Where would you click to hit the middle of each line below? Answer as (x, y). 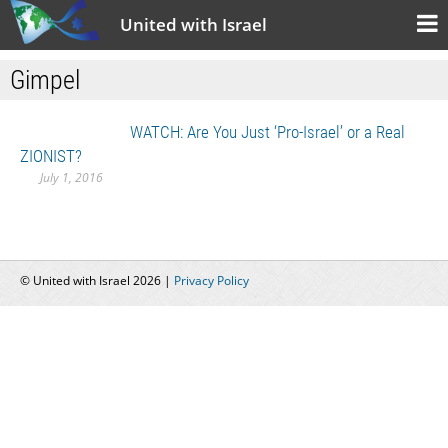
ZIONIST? (51, 156)
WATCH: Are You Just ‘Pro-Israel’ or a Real (267, 132)
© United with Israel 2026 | (97, 280)
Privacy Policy (211, 280)
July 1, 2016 (71, 177)
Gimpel (45, 80)
